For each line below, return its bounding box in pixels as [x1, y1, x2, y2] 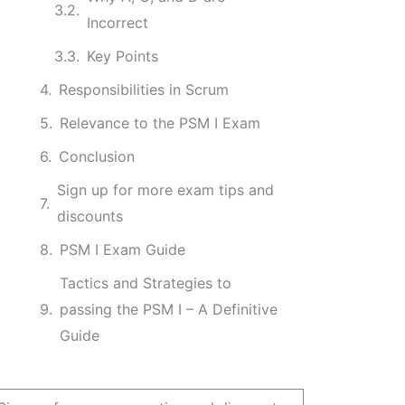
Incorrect [86, 14, 148, 32]
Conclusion [58, 147, 135, 165]
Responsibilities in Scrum [58, 80, 229, 99]
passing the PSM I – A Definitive [59, 300, 278, 318]
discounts [56, 207, 123, 225]
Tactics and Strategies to [59, 274, 231, 292]
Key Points [86, 47, 158, 65]
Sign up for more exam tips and [56, 181, 274, 199]
